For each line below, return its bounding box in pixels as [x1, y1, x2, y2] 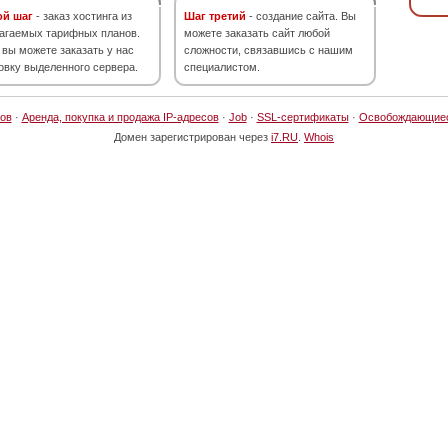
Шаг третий [184, 10, 246, 22]
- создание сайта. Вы [246, 10, 356, 22]
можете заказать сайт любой [184, 27, 330, 39]
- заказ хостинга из [33, 10, 132, 22]
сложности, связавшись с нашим [184, 44, 353, 56]
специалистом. [184, 61, 260, 73]
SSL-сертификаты [256, 111, 349, 123]
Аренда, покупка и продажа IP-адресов [21, 111, 219, 123]
